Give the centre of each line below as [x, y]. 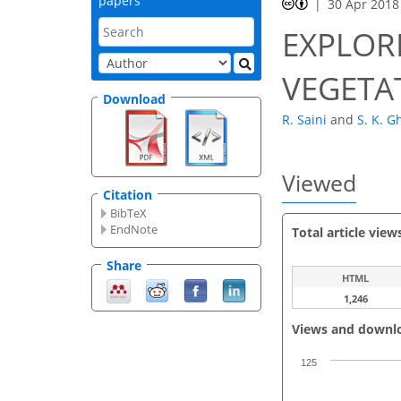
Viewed [319, 183]
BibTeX [129, 213]
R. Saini [304, 120]
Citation [128, 195]
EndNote [134, 230]
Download [134, 98]
